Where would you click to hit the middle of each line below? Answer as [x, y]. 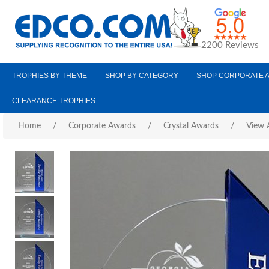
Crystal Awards [191, 126]
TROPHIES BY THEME [50, 76]
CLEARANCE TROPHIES [54, 101]
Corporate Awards [102, 126]
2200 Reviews [230, 45]
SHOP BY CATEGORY [142, 76]
